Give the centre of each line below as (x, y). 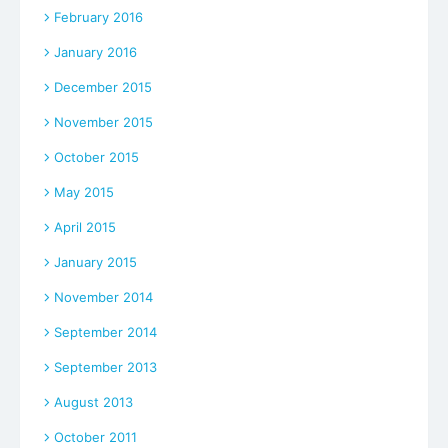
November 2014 (103, 297)
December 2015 (103, 87)
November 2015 (103, 122)
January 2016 (95, 52)
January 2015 (95, 262)
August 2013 (93, 402)
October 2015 (96, 157)
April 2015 (85, 227)
